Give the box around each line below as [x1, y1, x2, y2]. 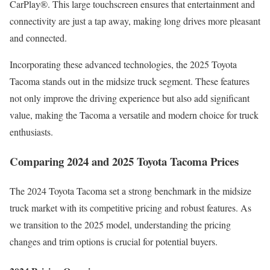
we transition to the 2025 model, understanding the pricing [10, 218, 231, 231]
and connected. [10, 31, 67, 45]
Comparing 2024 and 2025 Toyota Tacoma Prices [10, 152, 239, 169]
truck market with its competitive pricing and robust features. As [10, 201, 251, 214]
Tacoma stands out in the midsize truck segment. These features [10, 75, 250, 88]
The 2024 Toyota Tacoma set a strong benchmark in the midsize [10, 184, 251, 197]
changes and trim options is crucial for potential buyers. [10, 234, 218, 248]
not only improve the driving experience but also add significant [10, 92, 250, 105]
